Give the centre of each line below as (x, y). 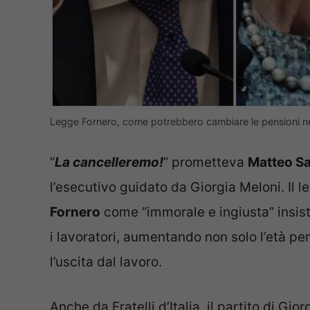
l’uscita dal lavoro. (106, 262)
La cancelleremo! (109, 163)
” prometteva (206, 163)
